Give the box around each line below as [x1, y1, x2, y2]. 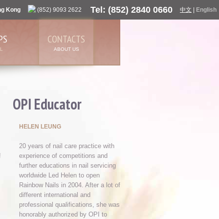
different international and [19, 191, 90, 198]
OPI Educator [13, 94, 82, 113]
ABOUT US [53, 46, 79, 52]
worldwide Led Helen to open [19, 172, 100, 179]
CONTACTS [47, 33, 85, 45]
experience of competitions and [19, 152, 108, 159]
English [196, 6, 217, 13]
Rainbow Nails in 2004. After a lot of [19, 181, 120, 189]
